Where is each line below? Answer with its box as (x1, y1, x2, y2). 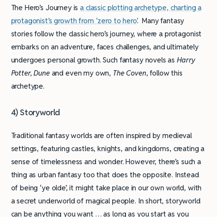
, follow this (146, 68, 183, 78)
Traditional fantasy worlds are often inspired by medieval (11, 130, 192, 140)
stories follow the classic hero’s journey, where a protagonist (11, 29, 202, 39)
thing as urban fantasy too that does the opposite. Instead (11, 170, 199, 179)
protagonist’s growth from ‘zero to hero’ (11, 16, 137, 26)
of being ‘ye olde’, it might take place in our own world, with (11, 183, 202, 192)
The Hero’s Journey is (11, 3, 80, 13)
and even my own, (49, 68, 113, 78)
